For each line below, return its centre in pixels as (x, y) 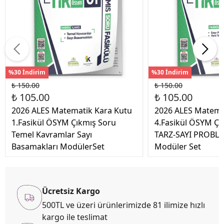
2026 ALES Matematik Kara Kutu (72, 111)
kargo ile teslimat (75, 217)
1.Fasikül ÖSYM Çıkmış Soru (64, 123)
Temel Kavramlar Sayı (52, 135)
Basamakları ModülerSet (58, 147)
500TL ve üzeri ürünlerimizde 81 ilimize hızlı (123, 205)
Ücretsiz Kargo (71, 191)
